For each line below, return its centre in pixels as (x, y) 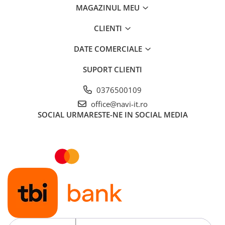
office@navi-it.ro (118, 104)
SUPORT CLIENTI (113, 69)
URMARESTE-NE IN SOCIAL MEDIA (127, 115)
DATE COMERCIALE (109, 49)
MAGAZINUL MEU (109, 8)
